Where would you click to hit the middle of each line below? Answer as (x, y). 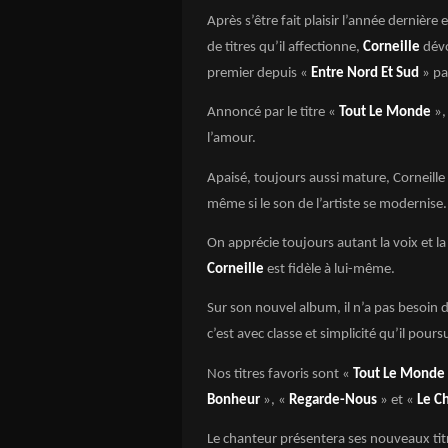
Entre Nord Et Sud (363, 73)
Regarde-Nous (333, 400)
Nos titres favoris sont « (280, 374)
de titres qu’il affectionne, (285, 47)
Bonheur (235, 400)
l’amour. (231, 139)
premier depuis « (257, 73)
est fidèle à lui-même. (329, 269)
